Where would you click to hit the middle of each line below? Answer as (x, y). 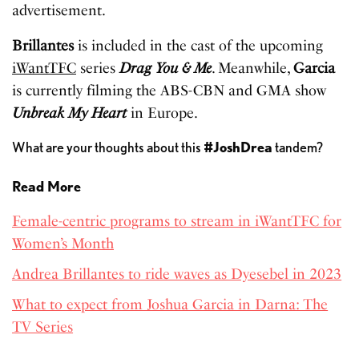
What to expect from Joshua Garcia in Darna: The (170, 304)
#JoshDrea (238, 147)
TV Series (43, 327)
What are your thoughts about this (108, 147)
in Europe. (163, 113)
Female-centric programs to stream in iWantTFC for (177, 221)
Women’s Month (63, 243)
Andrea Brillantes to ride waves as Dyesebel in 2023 (177, 274)
